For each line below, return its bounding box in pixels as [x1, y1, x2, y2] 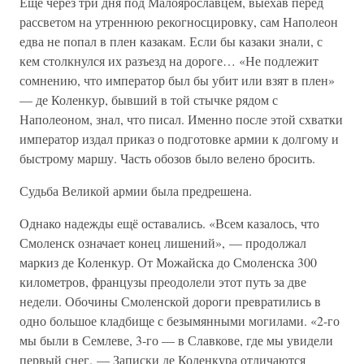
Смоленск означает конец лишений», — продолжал [19, 234, 306, 251]
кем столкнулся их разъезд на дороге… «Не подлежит [19, 52, 318, 69]
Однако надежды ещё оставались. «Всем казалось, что [19, 214, 319, 232]
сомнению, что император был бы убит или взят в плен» [19, 71, 335, 89]
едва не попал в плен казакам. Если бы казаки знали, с [19, 32, 323, 50]
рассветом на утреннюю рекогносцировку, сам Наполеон [19, 13, 338, 30]
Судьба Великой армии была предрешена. [19, 182, 252, 199]
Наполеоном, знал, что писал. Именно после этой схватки [19, 110, 343, 128]
